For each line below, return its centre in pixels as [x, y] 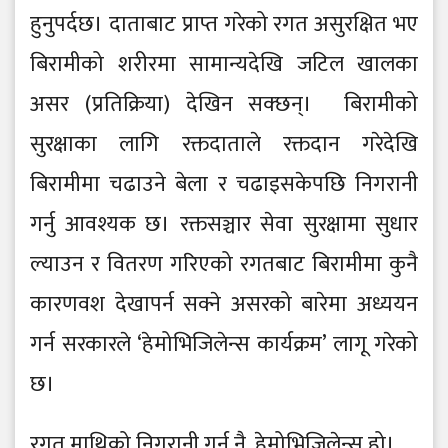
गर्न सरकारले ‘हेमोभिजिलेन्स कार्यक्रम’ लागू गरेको [224, 345]
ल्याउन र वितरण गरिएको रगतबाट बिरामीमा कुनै [224, 265]
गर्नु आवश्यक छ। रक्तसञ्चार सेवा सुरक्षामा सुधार [224, 225]
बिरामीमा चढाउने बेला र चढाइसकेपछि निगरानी [224, 185]
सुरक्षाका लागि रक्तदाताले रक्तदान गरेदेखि [224, 145]
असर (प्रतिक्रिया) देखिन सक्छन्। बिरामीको [224, 105]
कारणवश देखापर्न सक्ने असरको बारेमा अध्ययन [224, 305]
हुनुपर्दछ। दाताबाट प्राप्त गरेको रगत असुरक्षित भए [224, 25]
